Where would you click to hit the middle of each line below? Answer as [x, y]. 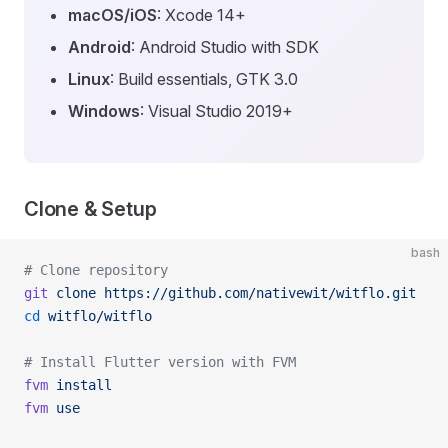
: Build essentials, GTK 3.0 [204, 79]
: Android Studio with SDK [225, 47]
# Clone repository [96, 270]
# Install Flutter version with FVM [160, 362]
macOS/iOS [112, 15]
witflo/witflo [96, 316]
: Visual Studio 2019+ [216, 111]
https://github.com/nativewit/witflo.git [256, 293]
